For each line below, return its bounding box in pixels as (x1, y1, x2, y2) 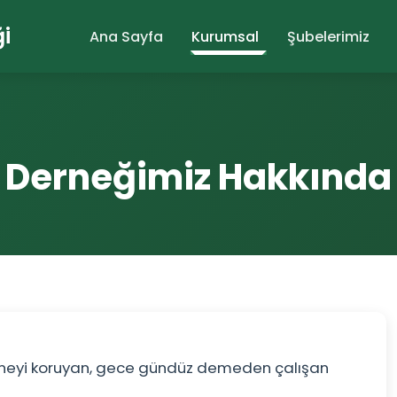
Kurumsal (191, 26, 259, 47)
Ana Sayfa (90, 26, 163, 47)
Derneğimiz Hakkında (5, 152, 392, 202)
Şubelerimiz (287, 26, 370, 47)
